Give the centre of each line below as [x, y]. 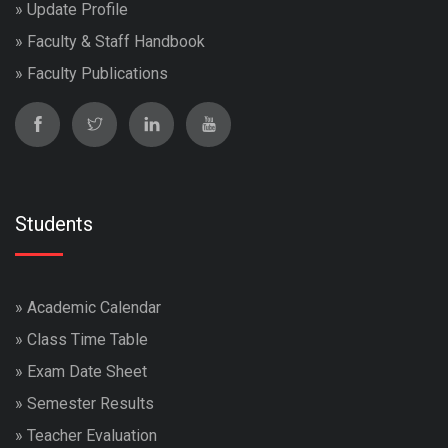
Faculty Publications [97, 73]
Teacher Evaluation [92, 435]
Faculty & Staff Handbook [116, 41]
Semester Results [90, 403]
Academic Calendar [94, 307]
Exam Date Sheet [87, 371]
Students [54, 223]
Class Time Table [87, 339]
